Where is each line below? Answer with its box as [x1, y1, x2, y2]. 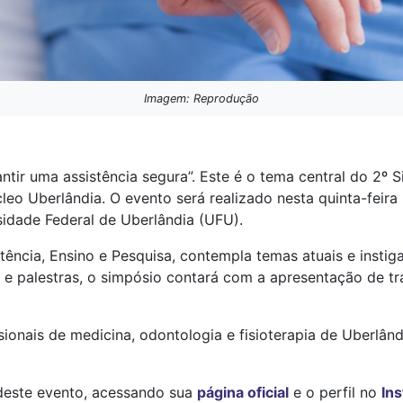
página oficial [197, 383, 289, 401]
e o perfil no [289, 383, 381, 401]
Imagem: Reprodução [144, 92, 259, 105]
